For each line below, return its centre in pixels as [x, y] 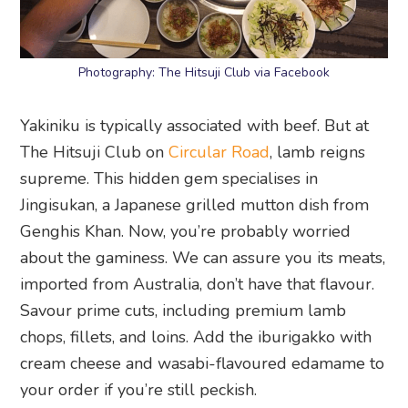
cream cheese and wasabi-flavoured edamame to [203, 364]
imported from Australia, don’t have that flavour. [198, 285]
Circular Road [219, 153]
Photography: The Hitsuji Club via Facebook [204, 73]
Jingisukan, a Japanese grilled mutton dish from [195, 205]
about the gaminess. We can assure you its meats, [203, 258]
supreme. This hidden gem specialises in [169, 179]
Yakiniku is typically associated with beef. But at [195, 126]
